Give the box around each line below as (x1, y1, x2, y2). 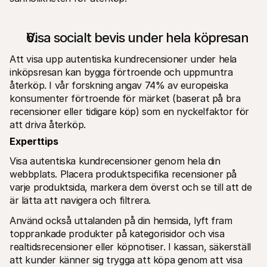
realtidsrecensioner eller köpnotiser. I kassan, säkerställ (10, 240, 251, 253)
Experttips (10, 135, 58, 147)
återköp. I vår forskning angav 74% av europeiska (10, 79, 228, 91)
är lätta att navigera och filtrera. (10, 194, 151, 206)
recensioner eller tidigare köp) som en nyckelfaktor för (10, 105, 250, 117)
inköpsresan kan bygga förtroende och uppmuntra (10, 66, 233, 78)
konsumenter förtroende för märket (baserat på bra (10, 92, 241, 104)
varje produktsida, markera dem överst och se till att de (10, 181, 252, 193)
